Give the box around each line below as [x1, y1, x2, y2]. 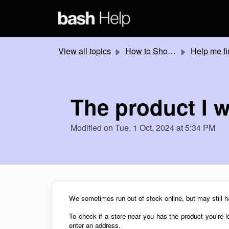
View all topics [58, 45, 111, 57]
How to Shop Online [125, 45, 168, 57]
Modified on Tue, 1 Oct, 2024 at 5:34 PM [71, 122, 215, 133]
